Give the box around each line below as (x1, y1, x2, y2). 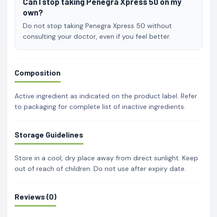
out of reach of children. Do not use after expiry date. (15, 164, 186, 173)
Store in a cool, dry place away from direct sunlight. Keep (15, 153, 198, 162)
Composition (15, 67, 61, 77)
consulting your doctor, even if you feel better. (23, 31, 170, 41)
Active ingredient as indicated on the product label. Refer (15, 91, 197, 100)
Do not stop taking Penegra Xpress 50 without (23, 21, 172, 30)
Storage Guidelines (15, 129, 83, 139)
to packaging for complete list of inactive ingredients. (15, 102, 186, 111)
